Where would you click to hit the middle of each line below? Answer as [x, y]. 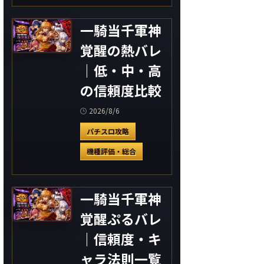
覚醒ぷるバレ [121, 219]
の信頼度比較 [121, 90]
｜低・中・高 [121, 70]
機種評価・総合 [111, 151]
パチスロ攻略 [108, 131]
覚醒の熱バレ [121, 50]
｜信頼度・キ [121, 239]
